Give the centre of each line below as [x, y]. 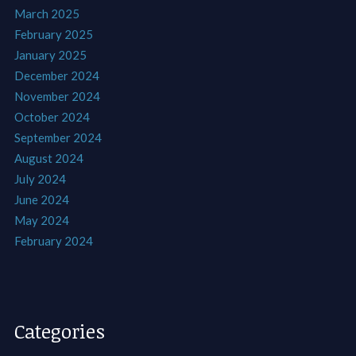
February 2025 [53, 35]
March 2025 [46, 14]
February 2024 [53, 241]
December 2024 [56, 76]
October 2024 [52, 117]
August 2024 [48, 159]
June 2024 [41, 200]
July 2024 [40, 179]
